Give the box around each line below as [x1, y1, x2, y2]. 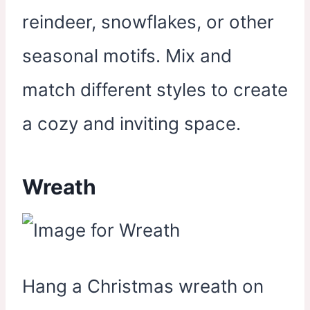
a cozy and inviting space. [22, 112, 241, 134]
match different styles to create [22, 78, 288, 100]
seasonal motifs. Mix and [22, 44, 232, 66]
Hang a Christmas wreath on [22, 275, 264, 297]
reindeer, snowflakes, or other [22, 10, 274, 33]
